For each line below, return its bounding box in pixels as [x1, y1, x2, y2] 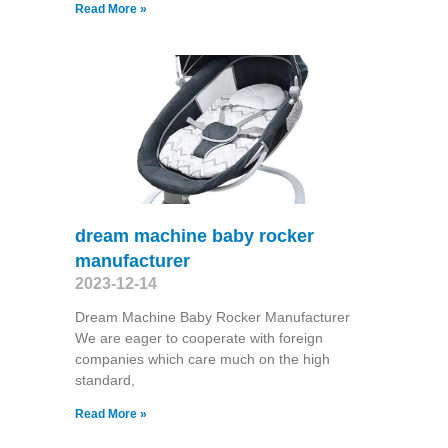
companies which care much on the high [74, 351, 330, 368]
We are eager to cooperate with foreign [74, 330, 323, 347]
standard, [74, 372, 135, 389]
